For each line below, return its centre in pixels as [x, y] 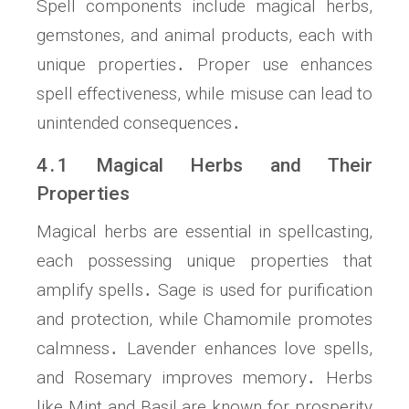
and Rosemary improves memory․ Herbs [204, 378]
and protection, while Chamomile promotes [204, 320]
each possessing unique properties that [204, 261]
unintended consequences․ [139, 123]
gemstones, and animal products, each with [204, 36]
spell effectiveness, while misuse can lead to [204, 94]
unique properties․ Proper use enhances [204, 65]
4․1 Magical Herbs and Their [204, 166]
